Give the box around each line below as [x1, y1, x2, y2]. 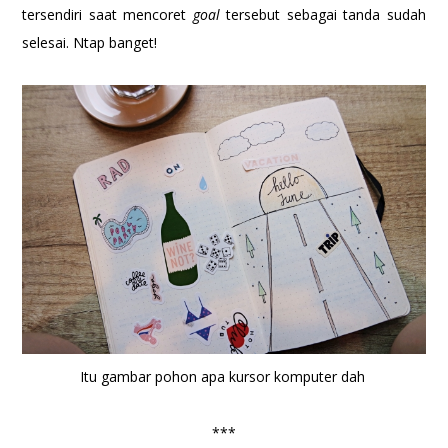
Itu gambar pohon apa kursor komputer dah [79, 367, 369, 387]
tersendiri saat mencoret [22, 5, 193, 25]
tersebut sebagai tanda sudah [226, 5, 426, 25]
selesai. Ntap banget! [22, 33, 158, 53]
